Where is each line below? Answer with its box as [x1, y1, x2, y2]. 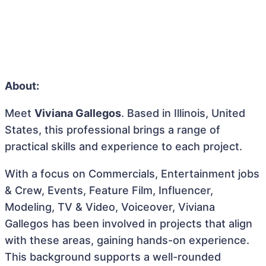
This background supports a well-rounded [5, 251, 221, 263]
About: [5, 80, 39, 92]
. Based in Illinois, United [121, 107, 245, 119]
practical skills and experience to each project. [5, 140, 242, 153]
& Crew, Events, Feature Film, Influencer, [5, 184, 213, 197]
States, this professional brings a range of [5, 123, 220, 136]
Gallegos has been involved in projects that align [5, 217, 252, 230]
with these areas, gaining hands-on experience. [5, 234, 249, 246]
